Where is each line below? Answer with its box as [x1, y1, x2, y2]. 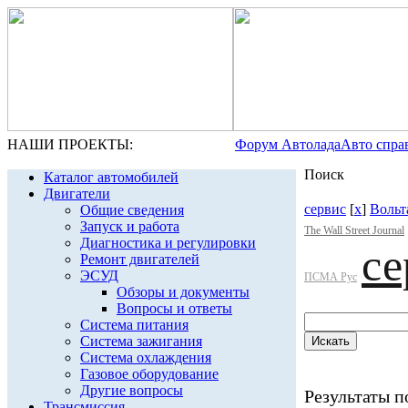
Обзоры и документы [117, 284, 250, 300]
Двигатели [44, 186, 110, 201]
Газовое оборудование [80, 366, 219, 382]
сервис [304, 201, 346, 217]
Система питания [80, 317, 189, 332]
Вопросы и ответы [117, 301, 232, 316]
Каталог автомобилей [44, 169, 178, 185]
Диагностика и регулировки [80, 235, 256, 250]
